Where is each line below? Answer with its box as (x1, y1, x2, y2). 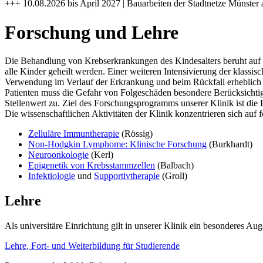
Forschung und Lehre (5, 21, 178, 43)
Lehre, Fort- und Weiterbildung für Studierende (5, 240, 180, 251)
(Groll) (160, 171, 187, 181)
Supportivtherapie (94, 171, 160, 181)
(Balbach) (155, 160, 194, 171)
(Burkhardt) (207, 139, 252, 150)
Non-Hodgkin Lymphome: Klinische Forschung (28, 139, 207, 150)
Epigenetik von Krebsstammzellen (28, 160, 155, 171)
